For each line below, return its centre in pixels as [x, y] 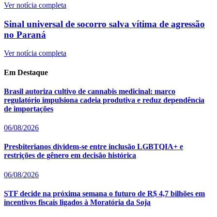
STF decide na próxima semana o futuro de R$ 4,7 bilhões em [104, 193]
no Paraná [25, 34]
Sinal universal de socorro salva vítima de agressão [104, 24]
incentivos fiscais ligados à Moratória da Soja [77, 202]
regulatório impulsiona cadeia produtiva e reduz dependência [104, 100]
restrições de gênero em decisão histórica [70, 155]
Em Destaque [26, 72]
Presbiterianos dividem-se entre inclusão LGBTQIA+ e [93, 147]
